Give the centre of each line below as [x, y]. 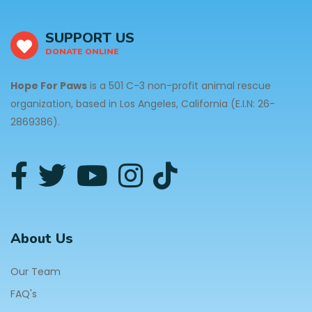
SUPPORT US [90, 38]
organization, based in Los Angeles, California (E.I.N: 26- [143, 104]
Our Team [36, 272]
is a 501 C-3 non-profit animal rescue [179, 86]
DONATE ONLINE [82, 52]
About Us [42, 239]
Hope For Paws [49, 86]
